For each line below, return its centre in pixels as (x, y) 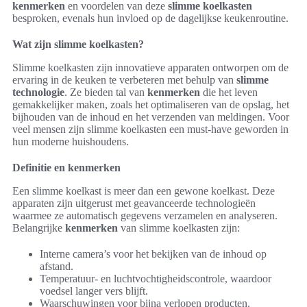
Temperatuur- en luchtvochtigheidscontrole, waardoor (156, 279)
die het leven (229, 93)
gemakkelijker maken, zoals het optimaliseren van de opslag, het (151, 105)
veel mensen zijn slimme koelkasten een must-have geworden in (150, 130)
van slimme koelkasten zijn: (179, 228)
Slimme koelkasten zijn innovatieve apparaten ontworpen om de (150, 68)
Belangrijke (39, 228)
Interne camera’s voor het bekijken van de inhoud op (153, 254)
